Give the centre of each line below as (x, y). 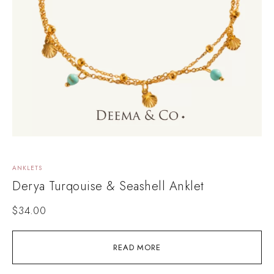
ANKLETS (27, 168)
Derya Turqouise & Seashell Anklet (108, 186)
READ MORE (137, 247)
